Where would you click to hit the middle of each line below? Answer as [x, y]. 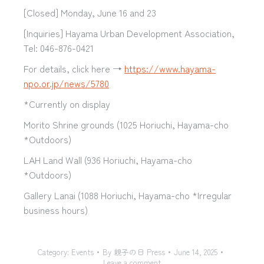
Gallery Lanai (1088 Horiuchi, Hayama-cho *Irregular [128, 195]
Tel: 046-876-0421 [59, 48]
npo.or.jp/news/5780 [66, 83]
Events [82, 252]
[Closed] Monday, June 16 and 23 [90, 12]
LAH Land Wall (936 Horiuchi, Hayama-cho [108, 160]
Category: [55, 252]
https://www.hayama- [170, 68]
